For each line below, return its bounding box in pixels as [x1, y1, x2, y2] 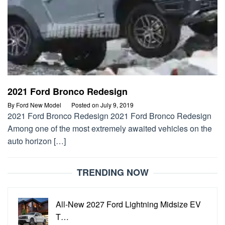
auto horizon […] [8, 135, 66, 147]
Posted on [71, 100, 100, 109]
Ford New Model [16, 100, 61, 109]
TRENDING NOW [76, 166, 149, 179]
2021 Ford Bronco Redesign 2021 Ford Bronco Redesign [8, 110, 211, 122]
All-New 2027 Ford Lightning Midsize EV [56, 198, 201, 210]
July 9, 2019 [100, 100, 134, 109]
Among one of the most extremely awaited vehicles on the [8, 123, 212, 135]
